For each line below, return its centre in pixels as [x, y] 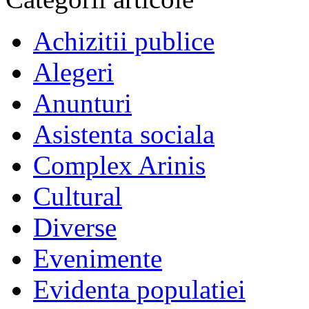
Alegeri [73, 72]
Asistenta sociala [124, 134]
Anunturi [82, 103]
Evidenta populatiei [139, 290]
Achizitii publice [124, 41]
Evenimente [98, 259]
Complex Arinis [119, 166]
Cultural [78, 197]
